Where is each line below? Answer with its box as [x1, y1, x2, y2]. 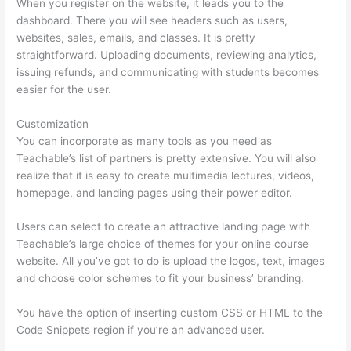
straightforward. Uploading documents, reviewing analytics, [16, 48, 317, 61]
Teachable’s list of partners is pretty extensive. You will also [16, 151, 317, 165]
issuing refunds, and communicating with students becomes [16, 65, 320, 78]
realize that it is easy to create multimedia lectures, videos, [16, 168, 315, 182]
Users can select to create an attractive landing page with [16, 220, 311, 233]
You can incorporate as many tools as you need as [16, 134, 273, 147]
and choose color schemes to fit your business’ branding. [16, 272, 305, 285]
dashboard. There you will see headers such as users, [16, 13, 288, 27]
